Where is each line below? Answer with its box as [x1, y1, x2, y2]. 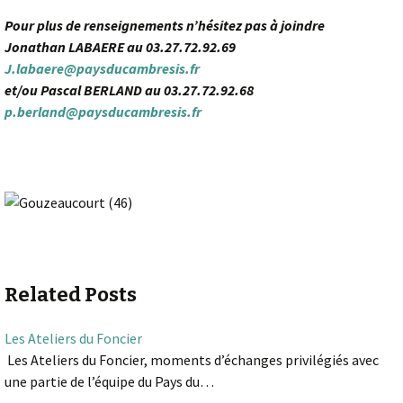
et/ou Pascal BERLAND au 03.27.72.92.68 [4, 81, 254, 100]
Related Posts [4, 282, 137, 308]
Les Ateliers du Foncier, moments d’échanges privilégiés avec [4, 351, 379, 370]
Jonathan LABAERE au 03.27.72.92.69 [4, 38, 236, 57]
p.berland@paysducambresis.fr [4, 103, 201, 121]
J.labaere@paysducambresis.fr [4, 59, 200, 78]
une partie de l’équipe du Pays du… [4, 372, 214, 391]
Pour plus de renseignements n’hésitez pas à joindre [4, 16, 325, 35]
